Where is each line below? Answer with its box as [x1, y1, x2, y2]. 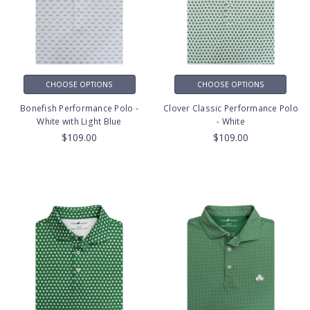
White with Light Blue [37, 115, 122, 127]
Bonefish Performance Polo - [20, 102, 138, 114]
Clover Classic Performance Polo [163, 102, 298, 114]
